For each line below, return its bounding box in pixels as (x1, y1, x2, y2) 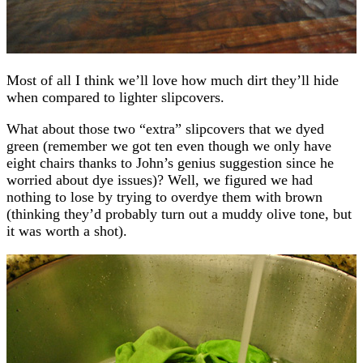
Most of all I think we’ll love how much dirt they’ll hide (6, 71, 339, 88)
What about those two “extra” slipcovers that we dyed (6, 120, 324, 137)
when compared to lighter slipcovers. (6, 88, 224, 105)
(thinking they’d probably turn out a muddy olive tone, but (6, 205, 352, 222)
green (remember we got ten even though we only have (6, 137, 331, 154)
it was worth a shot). (6, 222, 127, 239)
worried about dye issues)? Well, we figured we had (6, 171, 313, 188)
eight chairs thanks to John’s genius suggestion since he (6, 154, 334, 171)
